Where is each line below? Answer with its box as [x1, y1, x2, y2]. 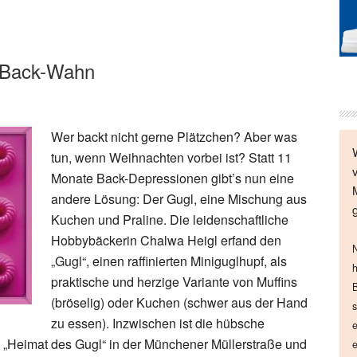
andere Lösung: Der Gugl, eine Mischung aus [51, 190, 307, 208]
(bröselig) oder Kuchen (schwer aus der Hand [51, 293, 308, 312]
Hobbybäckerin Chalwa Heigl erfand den [51, 231, 281, 249]
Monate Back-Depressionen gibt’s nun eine [51, 169, 294, 187]
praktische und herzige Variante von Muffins [51, 273, 297, 291]
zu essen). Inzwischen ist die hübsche [51, 314, 265, 332]
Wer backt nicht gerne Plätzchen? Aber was [51, 127, 297, 146]
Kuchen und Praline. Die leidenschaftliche [51, 210, 288, 229]
